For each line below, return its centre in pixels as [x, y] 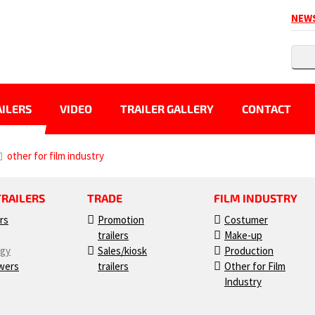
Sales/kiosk [122, 251]
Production [249, 251]
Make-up [243, 235]
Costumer [246, 220]
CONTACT [266, 109]
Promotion [121, 220]
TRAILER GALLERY [167, 109]
